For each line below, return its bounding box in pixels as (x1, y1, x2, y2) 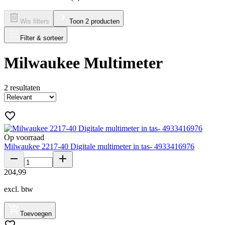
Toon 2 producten (69, 17, 120, 25)
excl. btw (4, 184, 33, 193)
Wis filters (20, 17, 49, 25)
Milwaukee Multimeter (4, 54, 163, 72)
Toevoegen (20, 209, 52, 217)
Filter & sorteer (20, 34, 63, 42)
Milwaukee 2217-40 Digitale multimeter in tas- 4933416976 (4, 142, 194, 151)
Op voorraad (4, 133, 44, 142)
